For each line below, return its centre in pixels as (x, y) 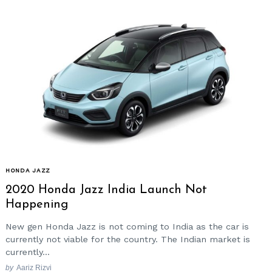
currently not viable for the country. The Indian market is (128, 239)
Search (42, 26)
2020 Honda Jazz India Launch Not (106, 190)
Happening (37, 205)
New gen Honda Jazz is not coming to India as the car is (127, 226)
